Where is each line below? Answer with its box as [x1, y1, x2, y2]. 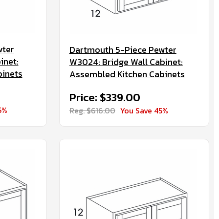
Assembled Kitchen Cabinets [69, 67, 185, 81]
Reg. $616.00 [69, 105, 115, 116]
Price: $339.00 [69, 89, 140, 106]
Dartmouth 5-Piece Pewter [69, 43, 176, 56]
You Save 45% [120, 105, 168, 116]
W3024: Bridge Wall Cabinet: [69, 55, 183, 68]
